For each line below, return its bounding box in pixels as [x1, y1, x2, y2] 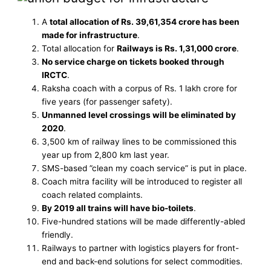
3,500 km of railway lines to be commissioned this [42, 137, 237, 147]
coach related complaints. [42, 190, 143, 200]
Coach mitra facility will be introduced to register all [42, 177, 243, 187]
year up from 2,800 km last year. [42, 150, 170, 160]
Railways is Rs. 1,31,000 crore [117, 44, 237, 54]
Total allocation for [42, 44, 117, 54]
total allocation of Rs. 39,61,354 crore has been [50, 17, 240, 27]
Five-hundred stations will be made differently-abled [42, 217, 246, 227]
